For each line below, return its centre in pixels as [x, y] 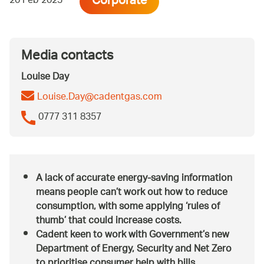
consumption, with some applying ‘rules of [128, 207]
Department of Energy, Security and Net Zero [134, 250]
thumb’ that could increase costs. [109, 222]
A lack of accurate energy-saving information [134, 179]
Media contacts [67, 57]
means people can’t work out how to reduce [132, 193]
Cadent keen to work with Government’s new [133, 236]
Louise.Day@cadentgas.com [100, 98]
